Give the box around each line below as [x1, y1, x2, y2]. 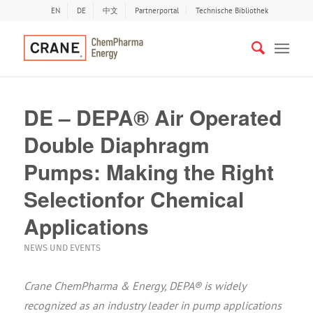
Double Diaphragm [23, 129, 210, 159]
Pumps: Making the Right [23, 156, 274, 187]
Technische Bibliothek [196, 6, 269, 15]
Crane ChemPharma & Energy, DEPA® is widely [23, 279, 245, 293]
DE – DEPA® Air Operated [23, 102, 282, 132]
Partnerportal [135, 6, 180, 15]
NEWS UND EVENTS [23, 242, 101, 253]
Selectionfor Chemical [23, 184, 244, 214]
